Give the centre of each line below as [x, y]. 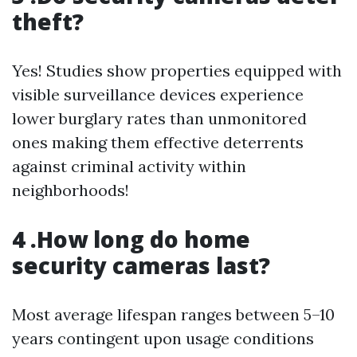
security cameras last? [141, 265]
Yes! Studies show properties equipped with [177, 71]
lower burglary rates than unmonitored [159, 118]
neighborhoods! [71, 190]
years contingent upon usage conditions [163, 338]
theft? [48, 22]
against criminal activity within [129, 166]
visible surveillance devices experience [158, 94]
